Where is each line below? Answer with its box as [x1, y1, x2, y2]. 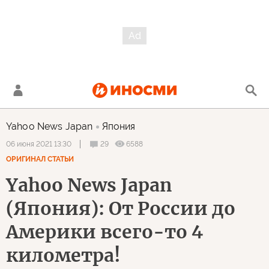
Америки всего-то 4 [6, 220, 203, 243]
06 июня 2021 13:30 [6, 140, 71, 148]
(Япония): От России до [6, 197, 235, 220]
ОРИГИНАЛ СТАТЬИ [6, 155, 74, 163]
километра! [6, 244, 121, 267]
